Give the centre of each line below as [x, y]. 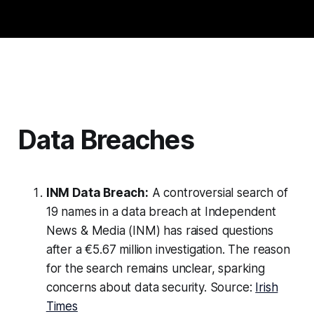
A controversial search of [218, 193]
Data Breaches [106, 140]
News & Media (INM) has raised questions [160, 231]
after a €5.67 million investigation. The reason [168, 250]
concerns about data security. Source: [151, 288]
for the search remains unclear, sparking [155, 269]
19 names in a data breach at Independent [161, 212]
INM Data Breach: [97, 193]
